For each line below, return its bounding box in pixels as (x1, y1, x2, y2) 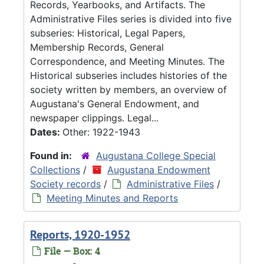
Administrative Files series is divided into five (30, 12, 232, 25)
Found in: (30, 149, 74, 161)
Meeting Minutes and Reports (47, 192, 178, 204)
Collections (30, 163, 80, 176)
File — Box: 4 (42, 244, 100, 258)
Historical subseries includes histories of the (30, 69, 227, 81)
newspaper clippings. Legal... (30, 111, 159, 124)
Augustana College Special (96, 149, 216, 161)
